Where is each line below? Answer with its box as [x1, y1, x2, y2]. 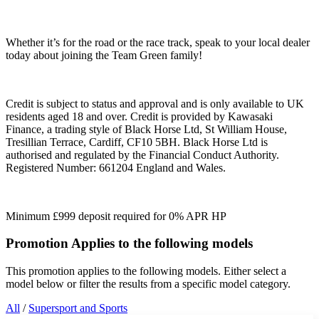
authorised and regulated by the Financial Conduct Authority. [6, 148, 279, 161]
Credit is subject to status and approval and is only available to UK [6, 97, 304, 110]
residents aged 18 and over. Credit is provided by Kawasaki [6, 110, 273, 122]
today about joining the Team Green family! [6, 48, 202, 61]
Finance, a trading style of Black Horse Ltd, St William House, [6, 122, 287, 135]
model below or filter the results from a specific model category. [6, 278, 293, 291]
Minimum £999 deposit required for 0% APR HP [6, 209, 226, 222]
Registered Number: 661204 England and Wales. [6, 161, 229, 174]
